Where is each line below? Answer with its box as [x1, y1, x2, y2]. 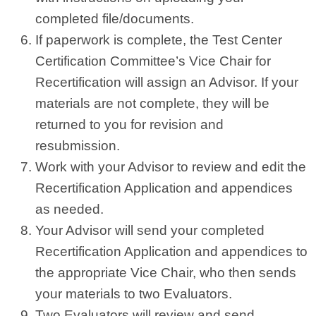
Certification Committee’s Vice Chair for [35, 54, 271, 68]
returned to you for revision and [35, 117, 224, 132]
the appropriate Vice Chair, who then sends [35, 265, 296, 280]
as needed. [35, 202, 104, 217]
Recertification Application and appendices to [35, 244, 308, 259]
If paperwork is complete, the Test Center [35, 32, 282, 47]
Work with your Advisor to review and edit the [35, 159, 306, 174]
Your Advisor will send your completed [35, 223, 265, 238]
